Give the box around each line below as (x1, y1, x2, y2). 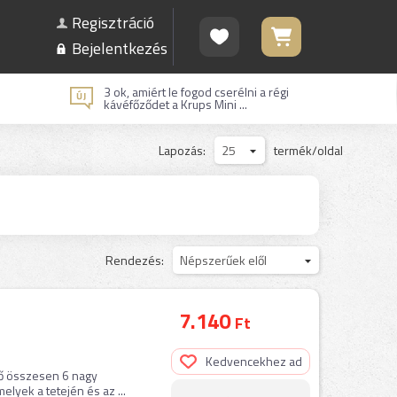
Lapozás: (158, 141, 206, 160)
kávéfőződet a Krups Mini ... (103, 95, 247, 113)
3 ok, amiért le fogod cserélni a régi (103, 82, 289, 101)
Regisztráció (71, 11, 154, 35)
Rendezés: (105, 251, 164, 269)
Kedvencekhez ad (205, 352, 302, 370)
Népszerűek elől (179, 251, 267, 269)
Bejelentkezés (71, 36, 167, 60)
